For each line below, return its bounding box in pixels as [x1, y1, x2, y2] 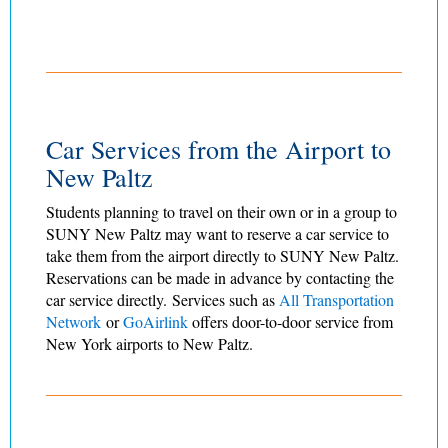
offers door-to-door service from [192, 310, 393, 332]
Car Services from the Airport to [46, 131, 391, 166]
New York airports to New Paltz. [46, 332, 253, 354]
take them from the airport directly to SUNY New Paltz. [46, 244, 399, 266]
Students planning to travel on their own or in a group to [46, 200, 397, 222]
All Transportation [279, 288, 394, 310]
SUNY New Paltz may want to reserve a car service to [46, 222, 389, 244]
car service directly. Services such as [46, 288, 275, 310]
